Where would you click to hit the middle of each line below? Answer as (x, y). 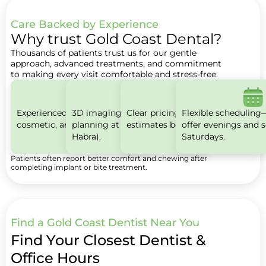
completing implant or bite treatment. (79, 167)
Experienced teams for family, (78, 113)
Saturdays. (204, 136)
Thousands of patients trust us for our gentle (104, 53)
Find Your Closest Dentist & (108, 240)
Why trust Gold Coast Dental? (116, 39)
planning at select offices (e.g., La (140, 124)
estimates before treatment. (185, 124)
